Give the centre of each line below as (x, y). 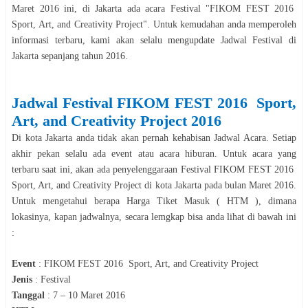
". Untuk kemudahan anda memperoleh (220, 24)
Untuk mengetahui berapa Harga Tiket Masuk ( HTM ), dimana (154, 201)
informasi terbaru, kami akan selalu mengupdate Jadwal (132, 40)
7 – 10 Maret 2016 (89, 295)
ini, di (77, 8)
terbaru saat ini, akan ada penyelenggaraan (96, 169)
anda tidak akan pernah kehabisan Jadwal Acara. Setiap (184, 137)
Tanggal (28, 295)
